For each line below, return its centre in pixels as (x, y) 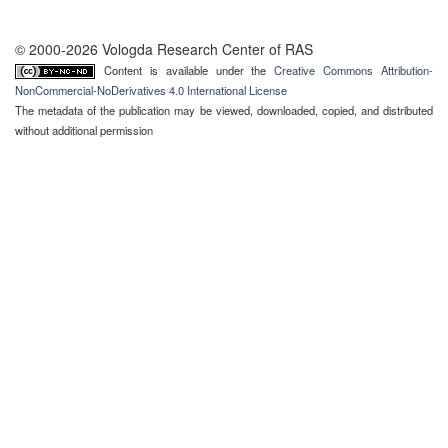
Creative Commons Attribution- (353, 70)
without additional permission (84, 130)
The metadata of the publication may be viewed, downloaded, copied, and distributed (224, 110)
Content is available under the (189, 70)
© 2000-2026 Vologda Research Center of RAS (164, 49)
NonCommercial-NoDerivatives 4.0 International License (151, 90)
